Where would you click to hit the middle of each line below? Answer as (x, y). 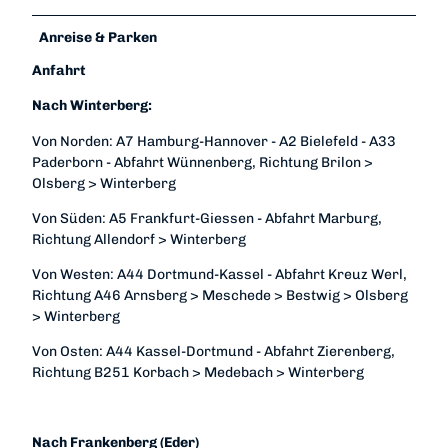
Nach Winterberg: (92, 106)
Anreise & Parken (98, 38)
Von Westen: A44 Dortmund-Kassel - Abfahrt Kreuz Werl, (221, 274)
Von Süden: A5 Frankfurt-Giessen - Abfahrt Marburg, (207, 218)
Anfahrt (59, 71)
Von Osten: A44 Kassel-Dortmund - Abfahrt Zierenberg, (213, 351)
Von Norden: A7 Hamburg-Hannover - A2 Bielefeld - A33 (214, 141)
